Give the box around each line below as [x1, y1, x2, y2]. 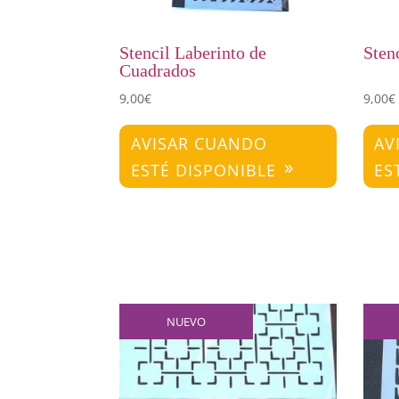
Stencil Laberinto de [119, 43, 267, 63]
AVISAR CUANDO [131, 132, 267, 154]
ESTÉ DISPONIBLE [131, 159, 276, 181]
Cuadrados [119, 61, 197, 81]
